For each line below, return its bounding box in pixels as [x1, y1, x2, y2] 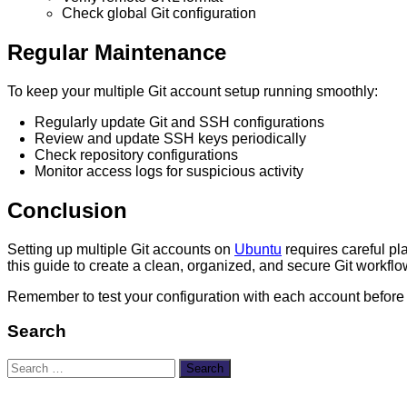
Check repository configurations [35, 146, 238, 163]
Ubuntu [234, 241, 282, 257]
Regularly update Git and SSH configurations [35, 114, 324, 130]
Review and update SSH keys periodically [35, 130, 306, 146]
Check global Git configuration [62, 5, 256, 22]
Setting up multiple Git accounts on [7, 241, 234, 257]
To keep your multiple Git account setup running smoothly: [7, 83, 378, 99]
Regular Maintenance [7, 40, 226, 65]
